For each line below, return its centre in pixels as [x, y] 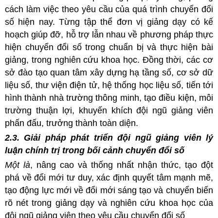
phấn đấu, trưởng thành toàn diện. [72, 123]
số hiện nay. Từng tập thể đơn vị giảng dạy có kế [109, 22]
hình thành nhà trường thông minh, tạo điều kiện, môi [109, 98]
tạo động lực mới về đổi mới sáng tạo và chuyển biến [109, 190]
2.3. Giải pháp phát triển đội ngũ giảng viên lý [109, 137]
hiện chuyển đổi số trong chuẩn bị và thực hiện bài [109, 47]
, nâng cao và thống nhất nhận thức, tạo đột [122, 165]
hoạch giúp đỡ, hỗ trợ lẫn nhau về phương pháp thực [109, 34]
